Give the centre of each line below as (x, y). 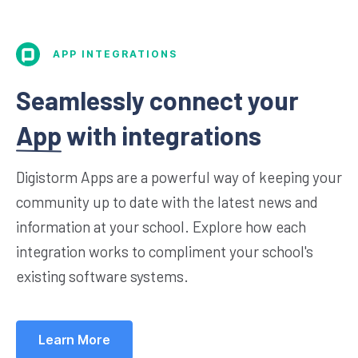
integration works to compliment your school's (165, 251)
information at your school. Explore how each (161, 226)
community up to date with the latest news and (167, 201)
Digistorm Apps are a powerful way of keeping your (179, 177)
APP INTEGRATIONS (115, 54)
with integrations (161, 135)
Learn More (74, 340)
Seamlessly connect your (157, 99)
